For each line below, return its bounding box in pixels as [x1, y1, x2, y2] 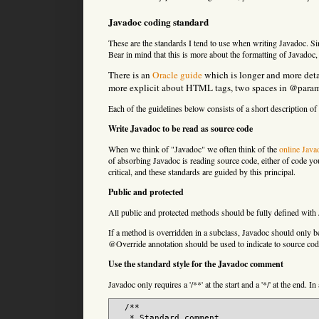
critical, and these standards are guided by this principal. [108, 166, 296, 178]
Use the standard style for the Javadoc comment [108, 258, 283, 271]
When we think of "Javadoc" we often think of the [108, 143, 279, 155]
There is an [108, 68, 152, 82]
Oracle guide [152, 68, 202, 82]
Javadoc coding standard [108, 15, 209, 30]
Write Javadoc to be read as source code [108, 122, 253, 135]
